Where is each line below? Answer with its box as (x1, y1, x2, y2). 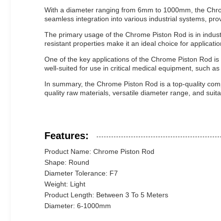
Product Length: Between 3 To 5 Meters (44, 191, 168, 199)
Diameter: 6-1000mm (44, 202, 111, 210)
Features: (44, 130, 89, 141)
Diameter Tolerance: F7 (44, 169, 118, 177)
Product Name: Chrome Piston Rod (44, 147, 154, 155)
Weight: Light (44, 180, 85, 188)
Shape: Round (44, 158, 89, 166)
